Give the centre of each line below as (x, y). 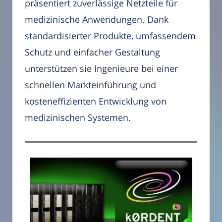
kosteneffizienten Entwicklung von (96, 101)
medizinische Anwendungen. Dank (97, 20)
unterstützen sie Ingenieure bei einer (101, 69)
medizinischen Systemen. (78, 118)
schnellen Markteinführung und (90, 85)
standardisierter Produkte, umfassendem (110, 36)
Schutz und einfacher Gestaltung (92, 52)
